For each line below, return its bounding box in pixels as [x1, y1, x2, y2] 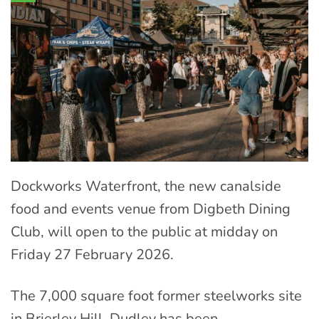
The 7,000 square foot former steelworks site [11, 286, 302, 306]
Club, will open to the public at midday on [11, 222, 278, 242]
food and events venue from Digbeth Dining [11, 199, 291, 219]
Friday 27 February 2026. [11, 245, 174, 265]
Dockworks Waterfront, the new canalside [11, 177, 281, 197]
